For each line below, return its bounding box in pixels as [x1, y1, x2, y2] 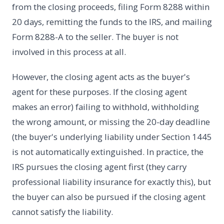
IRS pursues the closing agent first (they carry [12, 161, 186, 173]
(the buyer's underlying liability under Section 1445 [12, 131, 212, 143]
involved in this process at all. [12, 46, 126, 58]
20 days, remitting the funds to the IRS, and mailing [12, 16, 212, 28]
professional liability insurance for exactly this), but [12, 176, 211, 188]
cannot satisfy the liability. [12, 206, 113, 218]
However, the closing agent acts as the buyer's [12, 71, 190, 83]
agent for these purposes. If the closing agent [12, 86, 187, 98]
